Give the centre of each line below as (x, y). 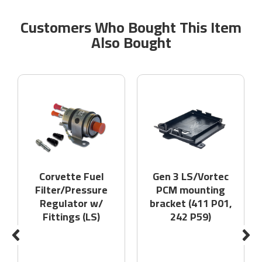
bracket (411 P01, (191, 204)
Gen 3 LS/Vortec (191, 177)
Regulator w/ (71, 204)
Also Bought (131, 43)
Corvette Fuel (71, 177)
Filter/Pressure (71, 190)
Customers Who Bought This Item (131, 27)
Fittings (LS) (71, 217)
